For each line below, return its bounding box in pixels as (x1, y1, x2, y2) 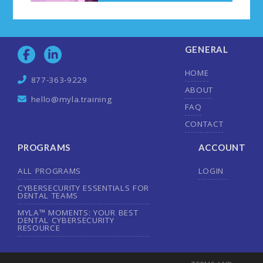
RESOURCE (18, 222, 60, 233)
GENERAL (184, 44, 228, 55)
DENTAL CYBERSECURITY (18, 214, 114, 225)
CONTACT (184, 118, 224, 129)
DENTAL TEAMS (18, 190, 79, 201)
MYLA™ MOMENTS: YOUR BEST (18, 207, 139, 218)
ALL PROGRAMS (18, 165, 82, 176)
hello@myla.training (31, 93, 112, 104)
